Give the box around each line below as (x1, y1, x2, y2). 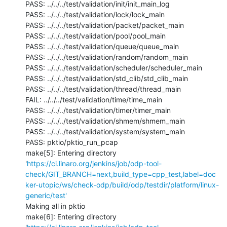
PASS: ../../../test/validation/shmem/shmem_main (25, 116, 185, 125)
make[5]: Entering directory (25, 148, 117, 157)
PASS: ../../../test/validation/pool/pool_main (25, 31, 166, 40)
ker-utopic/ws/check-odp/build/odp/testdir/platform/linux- (25, 180, 219, 189)
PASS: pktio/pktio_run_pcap (25, 137, 118, 146)
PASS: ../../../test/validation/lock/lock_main (25, 10, 165, 19)
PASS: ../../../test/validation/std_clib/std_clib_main (25, 73, 188, 83)
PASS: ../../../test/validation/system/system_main (25, 127, 185, 136)
